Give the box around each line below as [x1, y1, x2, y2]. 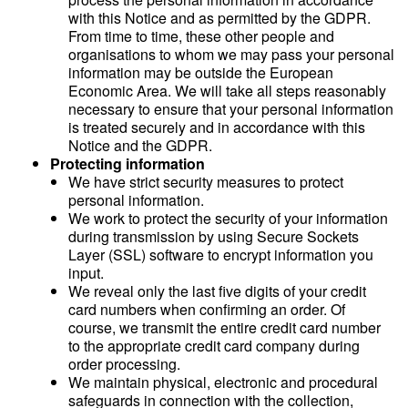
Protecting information [50, 153, 205, 174]
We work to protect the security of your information [68, 208, 388, 229]
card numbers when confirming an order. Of [68, 299, 345, 320]
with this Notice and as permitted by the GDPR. [68, 7, 371, 28]
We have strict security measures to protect [68, 171, 343, 192]
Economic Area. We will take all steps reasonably [68, 80, 386, 101]
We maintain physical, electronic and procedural [68, 372, 378, 393]
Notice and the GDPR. [68, 135, 212, 156]
